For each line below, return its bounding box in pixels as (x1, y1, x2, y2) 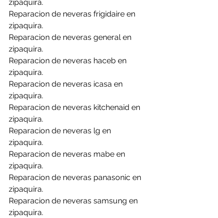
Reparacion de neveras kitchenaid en (9, 103, 142, 112)
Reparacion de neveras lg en (9, 126, 113, 135)
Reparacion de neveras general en (9, 33, 133, 42)
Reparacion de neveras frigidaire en (9, 9, 137, 18)
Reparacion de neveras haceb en (9, 56, 128, 65)
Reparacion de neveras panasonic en (9, 173, 143, 182)
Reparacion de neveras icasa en (9, 79, 125, 89)
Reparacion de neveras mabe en (9, 149, 127, 159)
